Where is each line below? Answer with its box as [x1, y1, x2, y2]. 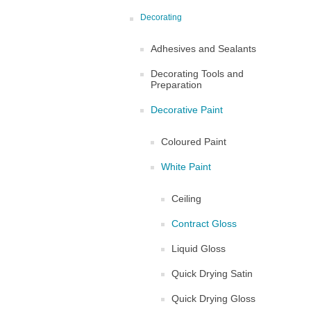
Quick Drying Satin [171, 268, 253, 279]
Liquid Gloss [171, 243, 226, 254]
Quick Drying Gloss [171, 293, 255, 304]
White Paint [161, 161, 211, 172]
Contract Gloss [171, 218, 237, 229]
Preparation [151, 79, 202, 90]
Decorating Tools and [151, 68, 244, 79]
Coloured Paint [161, 136, 226, 147]
